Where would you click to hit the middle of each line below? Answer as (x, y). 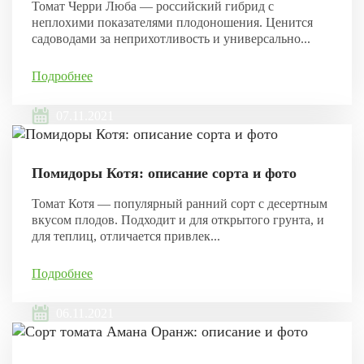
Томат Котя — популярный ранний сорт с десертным (180, 204)
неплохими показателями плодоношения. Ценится (172, 22)
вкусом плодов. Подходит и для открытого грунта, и (178, 220)
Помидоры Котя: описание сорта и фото (164, 173)
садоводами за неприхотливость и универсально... (171, 38)
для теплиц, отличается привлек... (126, 236)
